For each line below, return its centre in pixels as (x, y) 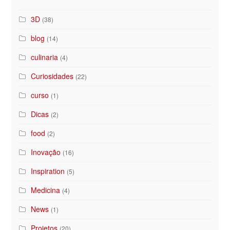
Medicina (46, 190)
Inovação (46, 152)
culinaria (45, 57)
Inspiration (48, 171)
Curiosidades (52, 76)
